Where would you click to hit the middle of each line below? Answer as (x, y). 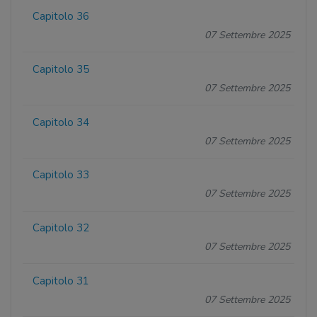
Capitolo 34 (61, 122)
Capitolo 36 (61, 16)
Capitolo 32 (61, 228)
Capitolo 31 (61, 281)
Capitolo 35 (61, 69)
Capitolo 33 (61, 175)
